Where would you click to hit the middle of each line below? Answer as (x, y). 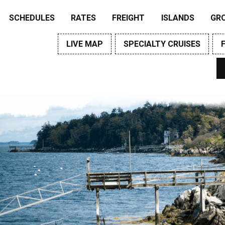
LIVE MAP (84, 44)
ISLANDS (178, 18)
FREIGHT (129, 18)
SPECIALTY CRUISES (162, 44)
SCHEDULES (32, 18)
